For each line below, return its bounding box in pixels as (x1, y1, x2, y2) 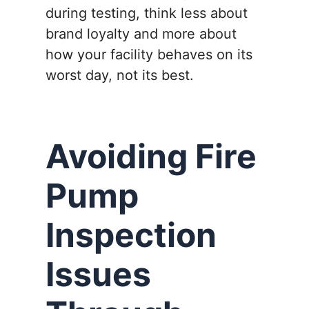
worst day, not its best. (46, 67, 194, 84)
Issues (46, 254, 151, 295)
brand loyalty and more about (46, 26, 237, 43)
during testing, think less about (46, 5, 248, 22)
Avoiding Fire (46, 136, 257, 177)
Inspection (46, 215, 217, 256)
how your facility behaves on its (46, 46, 252, 63)
